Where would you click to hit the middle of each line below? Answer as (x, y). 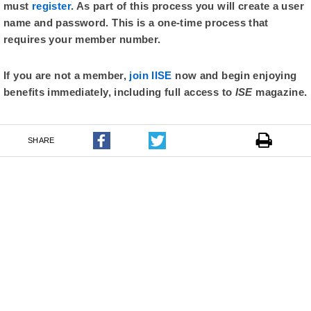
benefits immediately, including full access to (119, 92)
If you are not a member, (67, 76)
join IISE (151, 76)
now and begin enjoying (234, 76)
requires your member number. (82, 40)
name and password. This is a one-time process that (136, 23)
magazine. (281, 92)
